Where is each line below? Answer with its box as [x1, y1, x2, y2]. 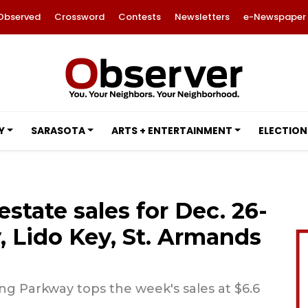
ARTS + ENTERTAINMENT [111, 124, 232, 137]
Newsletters [174, 10, 230, 23]
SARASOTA [30, 124, 85, 137]
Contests [118, 10, 161, 23]
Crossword [54, 10, 104, 23]
